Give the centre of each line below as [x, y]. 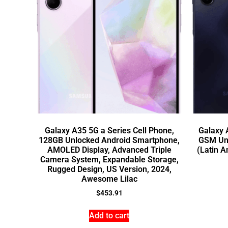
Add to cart [109, 215]
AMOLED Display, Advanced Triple [109, 150]
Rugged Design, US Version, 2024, [109, 169]
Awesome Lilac [109, 179]
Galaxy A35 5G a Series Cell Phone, [109, 131]
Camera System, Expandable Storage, [109, 160]
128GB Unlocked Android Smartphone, [109, 140]
